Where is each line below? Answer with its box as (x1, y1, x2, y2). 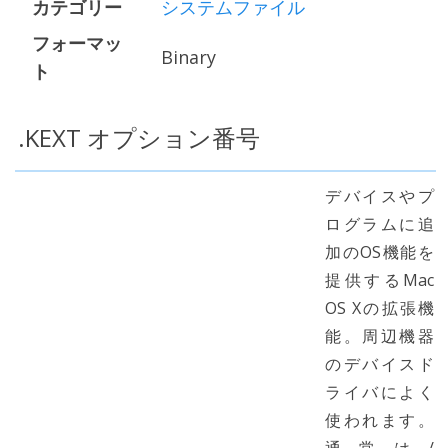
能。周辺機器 (325, 325, 434, 347)
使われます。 (325, 409, 434, 431)
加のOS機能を (325, 241, 434, 263)
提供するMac (325, 269, 434, 291)
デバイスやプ (325, 185, 434, 207)
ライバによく (325, 381, 434, 403)
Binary (161, 45, 216, 69)
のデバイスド (325, 353, 434, 375)
